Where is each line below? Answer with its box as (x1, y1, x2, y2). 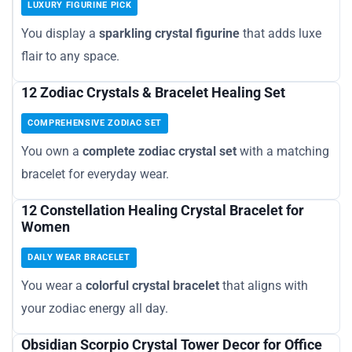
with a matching (236, 143, 329, 159)
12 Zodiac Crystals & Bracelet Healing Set (21, 83, 285, 101)
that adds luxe (240, 25, 321, 41)
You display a (21, 25, 99, 41)
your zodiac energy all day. (21, 300, 168, 316)
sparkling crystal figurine (99, 25, 240, 41)
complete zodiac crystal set (82, 143, 236, 159)
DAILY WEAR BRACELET (27, 251, 130, 262)
